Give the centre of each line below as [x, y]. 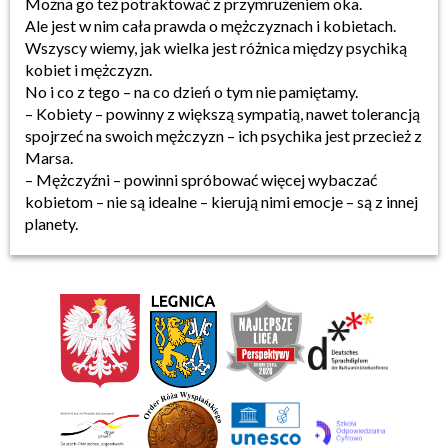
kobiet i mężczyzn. [88, 69]
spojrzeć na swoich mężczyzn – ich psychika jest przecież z [223, 135]
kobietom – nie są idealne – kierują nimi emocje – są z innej [221, 201]
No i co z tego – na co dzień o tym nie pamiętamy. [191, 91]
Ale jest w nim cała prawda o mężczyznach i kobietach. [210, 25]
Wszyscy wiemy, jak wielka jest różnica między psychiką [216, 47]
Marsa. [49, 157]
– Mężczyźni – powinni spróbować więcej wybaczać [201, 179]
